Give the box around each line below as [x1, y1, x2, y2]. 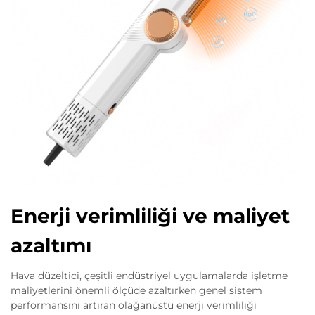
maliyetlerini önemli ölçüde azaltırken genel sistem [11, 284, 262, 297]
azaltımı [11, 233, 91, 257]
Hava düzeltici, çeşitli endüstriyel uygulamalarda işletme [11, 269, 288, 282]
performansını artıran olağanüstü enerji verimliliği [11, 299, 257, 311]
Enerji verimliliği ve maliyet [11, 204, 290, 228]
